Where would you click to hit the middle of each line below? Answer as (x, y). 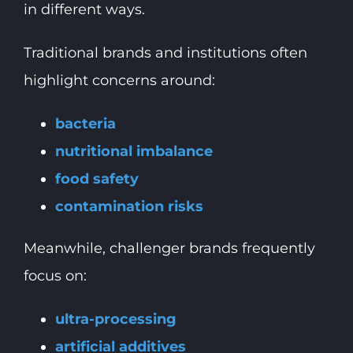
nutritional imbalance (134, 152)
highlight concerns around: (119, 81)
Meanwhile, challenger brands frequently (169, 249)
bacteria (85, 124)
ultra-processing (115, 320)
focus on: (55, 276)
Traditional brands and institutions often (165, 53)
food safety (97, 179)
